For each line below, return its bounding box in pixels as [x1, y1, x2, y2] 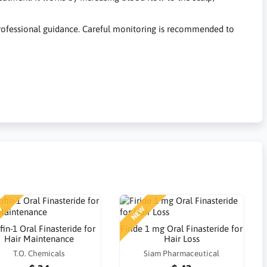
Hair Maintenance [4, 234, 74, 244]
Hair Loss [163, 234, 200, 244]
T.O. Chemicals [13, 249, 66, 259]
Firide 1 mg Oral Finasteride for [120, 223, 243, 234]
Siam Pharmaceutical [144, 249, 220, 259]
